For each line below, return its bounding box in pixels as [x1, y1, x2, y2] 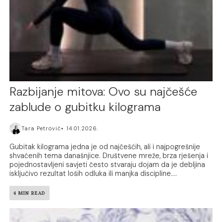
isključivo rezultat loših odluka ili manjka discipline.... [9, 168, 177, 178]
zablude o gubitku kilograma [9, 99, 161, 114]
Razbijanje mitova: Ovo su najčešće [9, 83, 198, 99]
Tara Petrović [21, 124, 61, 132]
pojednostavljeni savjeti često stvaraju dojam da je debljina [9, 160, 206, 169]
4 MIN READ [13, 189, 46, 196]
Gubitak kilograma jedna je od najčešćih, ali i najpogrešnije [9, 142, 201, 151]
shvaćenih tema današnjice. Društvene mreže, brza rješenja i [9, 151, 209, 160]
